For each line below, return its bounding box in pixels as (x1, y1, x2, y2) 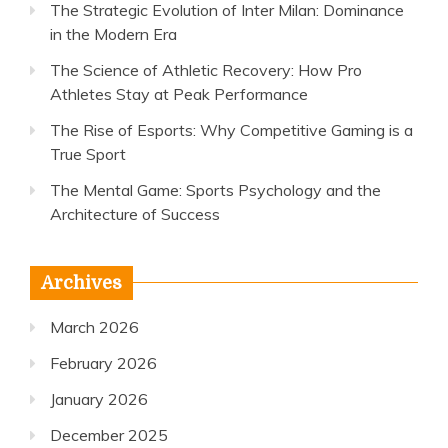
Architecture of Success (50, 204, 220, 224)
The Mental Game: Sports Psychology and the (50, 180, 381, 200)
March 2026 (50, 317, 139, 337)
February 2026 (50, 353, 157, 373)
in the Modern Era (50, 24, 177, 44)
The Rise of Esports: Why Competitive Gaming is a (50, 120, 413, 140)
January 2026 (50, 389, 148, 409)
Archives (41, 273, 122, 293)
